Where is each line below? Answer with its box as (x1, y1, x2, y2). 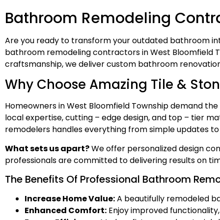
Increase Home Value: (25, 193, 115, 205)
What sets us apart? (5, 142, 89, 154)
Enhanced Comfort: (25, 205, 107, 217)
